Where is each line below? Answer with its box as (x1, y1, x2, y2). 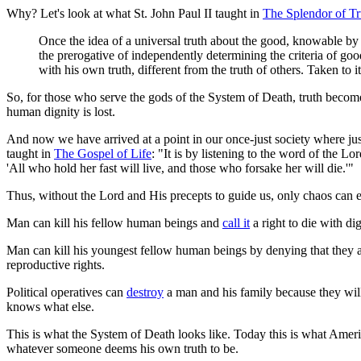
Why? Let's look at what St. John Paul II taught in (6, 6, 263, 20)
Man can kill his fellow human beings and (6, 215, 222, 230)
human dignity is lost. (6, 104, 115, 118)
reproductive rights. (6, 257, 105, 272)
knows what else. (6, 299, 94, 313)
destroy (127, 284, 164, 299)
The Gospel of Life (54, 146, 151, 160)
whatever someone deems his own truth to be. (6, 341, 239, 355)
